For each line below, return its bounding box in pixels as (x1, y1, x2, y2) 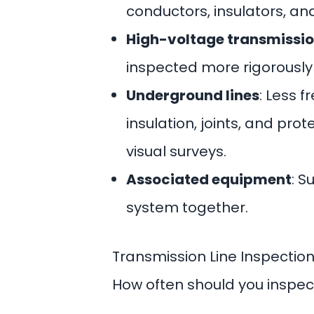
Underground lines (126, 86, 259, 105)
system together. (126, 198, 248, 217)
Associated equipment (126, 170, 292, 189)
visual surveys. (126, 142, 226, 161)
